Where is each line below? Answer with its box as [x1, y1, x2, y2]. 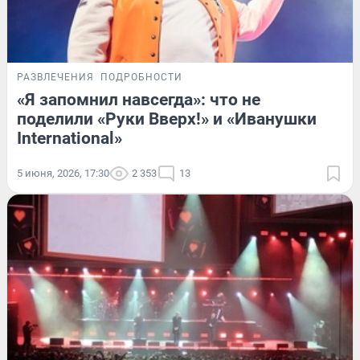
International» [17, 128, 122, 148]
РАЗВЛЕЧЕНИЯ [17, 71, 94, 83]
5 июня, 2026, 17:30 [17, 166, 109, 179]
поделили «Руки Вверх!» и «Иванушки [17, 108, 317, 129]
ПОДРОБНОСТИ [100, 71, 182, 83]
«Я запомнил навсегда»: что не [17, 89, 260, 109]
